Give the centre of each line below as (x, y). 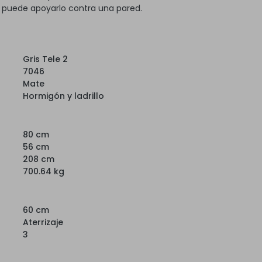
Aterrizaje (43, 222)
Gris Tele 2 (45, 59)
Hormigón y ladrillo (63, 96)
